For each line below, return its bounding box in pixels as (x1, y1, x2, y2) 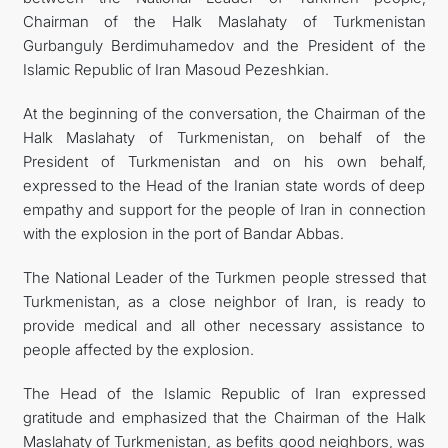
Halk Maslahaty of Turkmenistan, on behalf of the (22, 127, 426, 147)
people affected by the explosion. (22, 339, 254, 359)
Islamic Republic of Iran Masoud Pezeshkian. (22, 59, 329, 79)
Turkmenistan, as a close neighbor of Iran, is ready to (22, 291, 426, 311)
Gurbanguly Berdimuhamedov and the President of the (22, 35, 426, 55)
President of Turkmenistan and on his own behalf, (22, 151, 426, 171)
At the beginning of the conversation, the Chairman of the (22, 103, 426, 123)
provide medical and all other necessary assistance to (22, 315, 426, 335)
